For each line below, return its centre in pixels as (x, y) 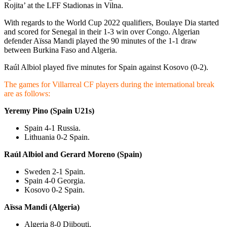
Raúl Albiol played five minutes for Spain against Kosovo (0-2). (106, 67)
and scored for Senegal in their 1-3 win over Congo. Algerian (102, 31)
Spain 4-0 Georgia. (55, 180)
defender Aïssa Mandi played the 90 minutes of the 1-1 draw (101, 41)
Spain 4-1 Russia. (52, 128)
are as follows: (27, 93)
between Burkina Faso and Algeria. (61, 50)
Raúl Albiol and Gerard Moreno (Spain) (73, 154)
